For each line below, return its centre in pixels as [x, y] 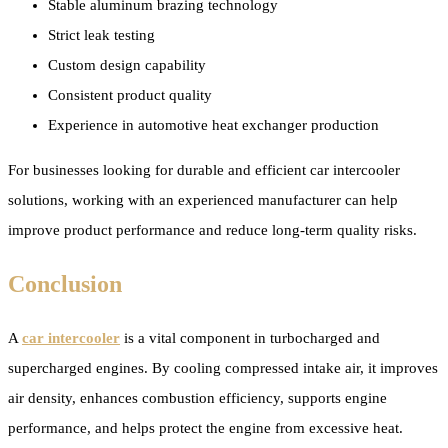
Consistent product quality [130, 94]
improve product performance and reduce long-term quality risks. [212, 229]
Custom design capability [127, 64]
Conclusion [65, 283]
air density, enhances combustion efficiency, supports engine [197, 397]
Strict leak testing [101, 34]
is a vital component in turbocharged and [250, 337]
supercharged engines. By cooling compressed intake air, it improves [223, 367]
